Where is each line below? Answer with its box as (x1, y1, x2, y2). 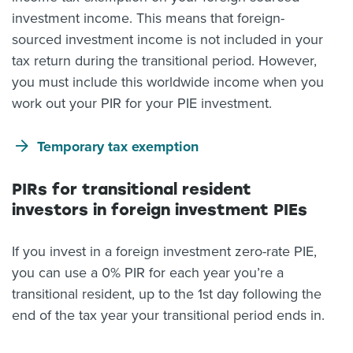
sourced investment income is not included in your (12, 31, 323, 48)
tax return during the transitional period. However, (12, 52, 317, 69)
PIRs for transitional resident (12, 180, 251, 199)
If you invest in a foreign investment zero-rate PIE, (12, 243, 317, 260)
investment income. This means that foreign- (12, 9, 284, 27)
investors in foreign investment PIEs (12, 200, 307, 219)
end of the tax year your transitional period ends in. (12, 307, 329, 324)
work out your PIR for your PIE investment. (12, 95, 276, 112)
